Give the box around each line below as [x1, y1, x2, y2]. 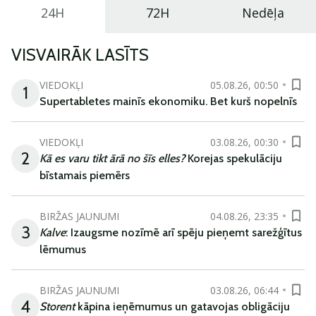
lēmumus [39, 243, 86, 256]
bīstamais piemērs [39, 169, 130, 182]
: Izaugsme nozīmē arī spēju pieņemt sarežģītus [66, 226, 302, 239]
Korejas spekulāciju [185, 152, 282, 165]
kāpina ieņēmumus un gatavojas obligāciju [75, 300, 290, 313]
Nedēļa [242, 4, 285, 21]
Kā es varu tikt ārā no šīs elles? [39, 152, 185, 165]
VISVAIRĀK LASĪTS [11, 44, 149, 65]
